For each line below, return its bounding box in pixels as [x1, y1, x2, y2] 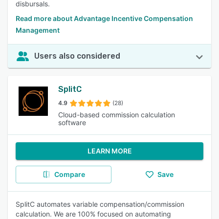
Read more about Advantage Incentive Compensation [16, 14, 193, 22]
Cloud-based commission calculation [58, 110, 175, 119]
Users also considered [34, 51, 120, 61]
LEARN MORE [87, 147, 132, 155]
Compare [54, 170, 85, 178]
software [58, 118, 87, 127]
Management [16, 26, 60, 34]
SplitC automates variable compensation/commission [16, 200, 184, 208]
